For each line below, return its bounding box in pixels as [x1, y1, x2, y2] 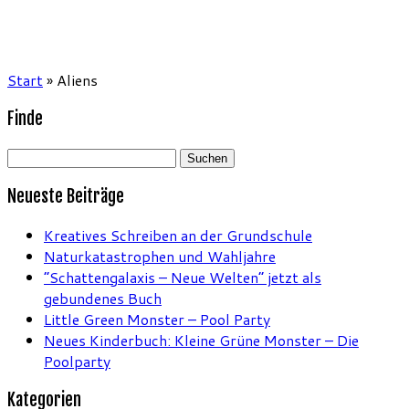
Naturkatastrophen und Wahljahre [44, 245, 276, 267]
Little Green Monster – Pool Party [44, 308, 270, 330]
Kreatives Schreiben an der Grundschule [44, 224, 312, 246]
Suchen [6, 145, 55, 167]
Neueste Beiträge [7, 185, 124, 208]
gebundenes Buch [44, 287, 162, 309]
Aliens [57, 69, 98, 90]
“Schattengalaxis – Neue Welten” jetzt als [44, 266, 321, 288]
